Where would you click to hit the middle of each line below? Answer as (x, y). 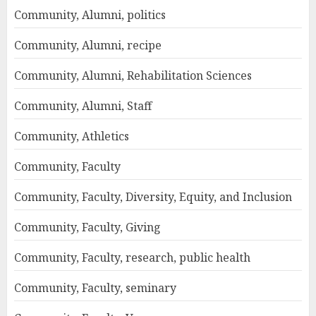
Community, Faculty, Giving (87, 227)
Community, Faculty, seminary (95, 288)
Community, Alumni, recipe (88, 45)
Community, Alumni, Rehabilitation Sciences (133, 75)
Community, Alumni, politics (90, 15)
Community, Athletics (72, 136)
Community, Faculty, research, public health (132, 257)
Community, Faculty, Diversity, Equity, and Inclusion (153, 197)
